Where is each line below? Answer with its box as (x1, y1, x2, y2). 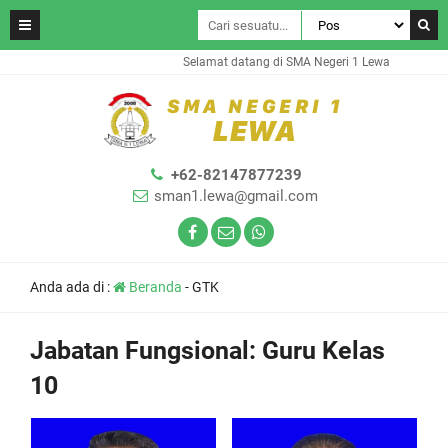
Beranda (126, 279, 182, 295)
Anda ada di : (30, 279, 113, 295)
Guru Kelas (262, 336, 385, 365)
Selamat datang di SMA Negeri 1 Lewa (165, 55, 372, 69)
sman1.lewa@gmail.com (154, 187, 318, 205)
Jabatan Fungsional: (30, 336, 262, 365)
